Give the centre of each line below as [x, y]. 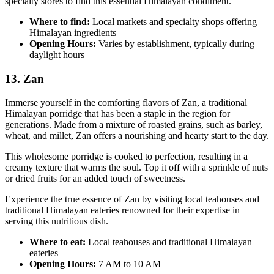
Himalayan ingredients [73, 33]
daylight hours [57, 55]
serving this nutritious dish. [57, 221]
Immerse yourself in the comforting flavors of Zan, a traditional [126, 102]
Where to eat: [59, 242]
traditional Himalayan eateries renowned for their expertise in [122, 210]
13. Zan [24, 78]
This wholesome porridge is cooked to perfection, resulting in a [126, 156]
